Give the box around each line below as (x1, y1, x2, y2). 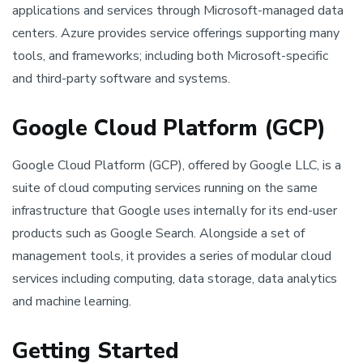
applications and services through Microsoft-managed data (12, 2, 344, 19)
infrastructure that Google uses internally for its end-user (12, 202, 337, 220)
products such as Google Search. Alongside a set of (12, 224, 305, 242)
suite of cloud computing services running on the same (12, 179, 318, 197)
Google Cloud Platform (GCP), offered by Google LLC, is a (12, 156, 341, 174)
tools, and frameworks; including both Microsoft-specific (12, 47, 328, 65)
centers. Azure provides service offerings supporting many (12, 24, 340, 42)
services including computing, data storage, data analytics (12, 270, 337, 288)
